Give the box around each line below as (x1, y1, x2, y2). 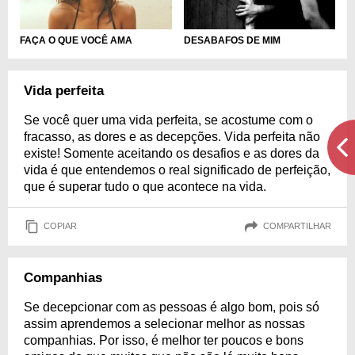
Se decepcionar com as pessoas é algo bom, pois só (24, 300, 319, 314)
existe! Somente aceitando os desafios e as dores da (24, 146, 319, 160)
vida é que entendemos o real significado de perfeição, (24, 162, 330, 177)
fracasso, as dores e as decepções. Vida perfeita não (24, 129, 320, 143)
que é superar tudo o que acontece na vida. (24, 179, 266, 193)
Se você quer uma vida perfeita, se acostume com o (24, 113, 313, 127)
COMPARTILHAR (263, 221, 331, 231)
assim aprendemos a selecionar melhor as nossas (24, 316, 305, 330)
